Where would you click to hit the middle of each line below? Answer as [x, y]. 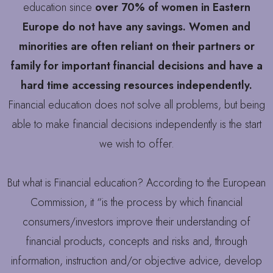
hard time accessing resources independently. [136, 86]
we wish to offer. [136, 144]
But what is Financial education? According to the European [136, 183]
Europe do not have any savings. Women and [136, 27]
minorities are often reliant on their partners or [136, 47]
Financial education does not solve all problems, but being [136, 105]
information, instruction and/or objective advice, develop [136, 261]
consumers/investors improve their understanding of [136, 222]
